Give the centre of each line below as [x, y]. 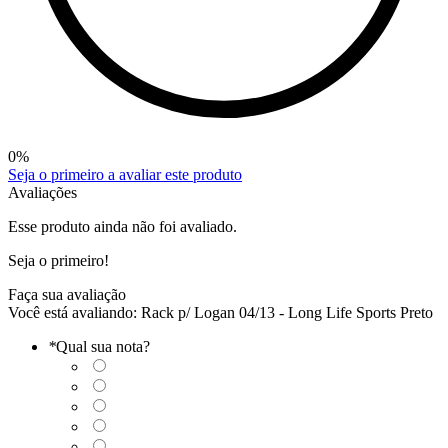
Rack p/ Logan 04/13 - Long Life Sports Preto [287, 312]
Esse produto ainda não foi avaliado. [122, 226]
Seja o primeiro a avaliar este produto [125, 174]
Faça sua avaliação [67, 294]
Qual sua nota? [103, 346]
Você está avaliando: [74, 312]
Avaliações [42, 192]
